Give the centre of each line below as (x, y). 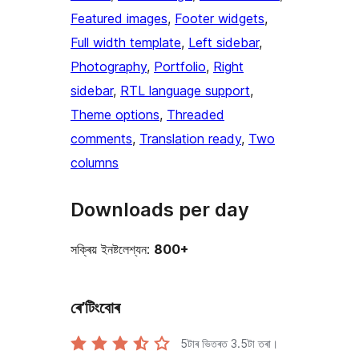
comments (101, 139)
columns (95, 163)
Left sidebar (224, 43)
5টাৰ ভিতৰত (206, 343)
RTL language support (185, 91)
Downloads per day (160, 210)
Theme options (115, 115)
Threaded (196, 115)
